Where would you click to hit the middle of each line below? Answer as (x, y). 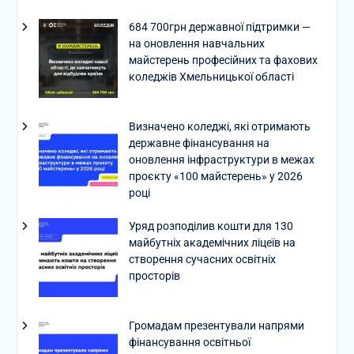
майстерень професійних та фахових (223, 60)
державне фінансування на (199, 143)
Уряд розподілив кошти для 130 (211, 226)
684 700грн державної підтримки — (219, 26)
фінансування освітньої (189, 342)
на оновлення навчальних (196, 43)
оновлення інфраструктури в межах (221, 159)
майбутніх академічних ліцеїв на (212, 242)
